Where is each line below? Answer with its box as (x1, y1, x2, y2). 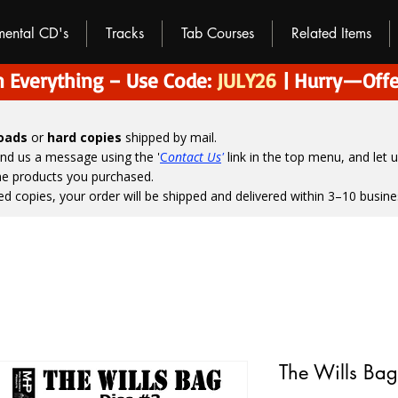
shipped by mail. (122, 129, 217, 146)
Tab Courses (180, 24, 254, 43)
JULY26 (216, 68, 276, 93)
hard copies (47, 129, 122, 146)
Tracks (105, 24, 144, 43)
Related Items (291, 24, 371, 43)
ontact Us (168, 148, 221, 165)
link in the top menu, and (224, 148, 373, 165)
